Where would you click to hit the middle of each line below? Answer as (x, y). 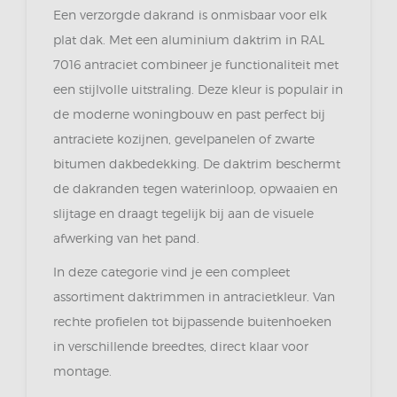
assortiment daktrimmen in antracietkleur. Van (194, 296)
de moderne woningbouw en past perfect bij (189, 114)
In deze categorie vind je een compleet (171, 272)
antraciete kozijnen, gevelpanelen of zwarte (184, 139)
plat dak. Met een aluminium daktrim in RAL (189, 39)
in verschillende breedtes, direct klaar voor (181, 346)
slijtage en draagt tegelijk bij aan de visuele (183, 213)
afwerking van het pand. (126, 238)
